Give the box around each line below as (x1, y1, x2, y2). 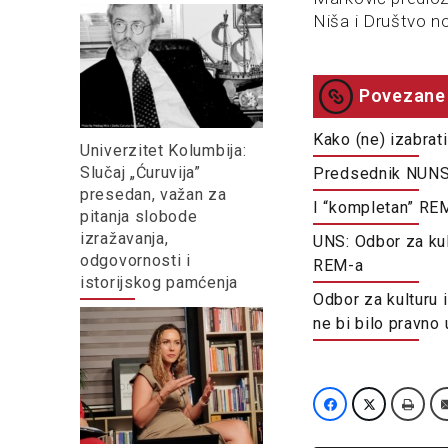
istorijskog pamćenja (80, 272, 238, 292)
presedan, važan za (80, 184, 227, 204)
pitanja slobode (80, 206, 198, 226)
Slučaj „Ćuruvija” (80, 162, 201, 182)
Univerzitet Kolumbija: (80, 140, 247, 160)
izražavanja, (80, 228, 169, 248)
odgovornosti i (80, 250, 191, 270)
